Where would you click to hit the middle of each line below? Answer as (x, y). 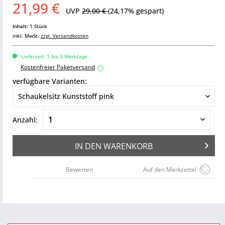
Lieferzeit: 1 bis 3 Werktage (53, 56)
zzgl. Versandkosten (65, 36)
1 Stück (38, 26)
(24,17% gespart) (136, 11)
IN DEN (88, 146)
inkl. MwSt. (27, 36)
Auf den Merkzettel (170, 170)
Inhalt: (21, 26)
